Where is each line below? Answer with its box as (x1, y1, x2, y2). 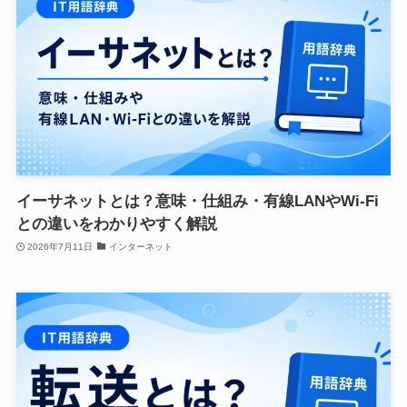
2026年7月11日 (27, 241, 94, 252)
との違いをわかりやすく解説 (15, 215, 217, 233)
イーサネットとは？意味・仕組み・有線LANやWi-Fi (15, 193, 379, 211)
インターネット (108, 241, 173, 252)
